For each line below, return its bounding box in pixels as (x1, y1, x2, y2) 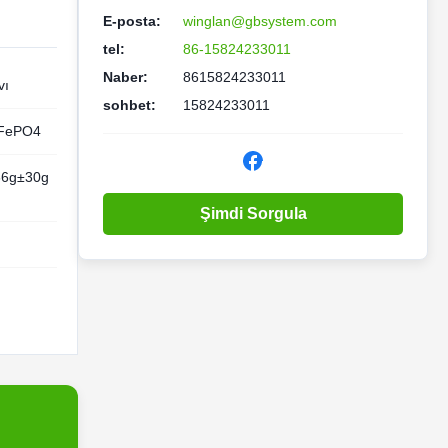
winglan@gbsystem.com (183, 13, 337, 29)
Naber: (103, 69, 148, 85)
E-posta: (103, 13, 161, 29)
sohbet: (103, 97, 156, 113)
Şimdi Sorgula (199, 205, 307, 222)
